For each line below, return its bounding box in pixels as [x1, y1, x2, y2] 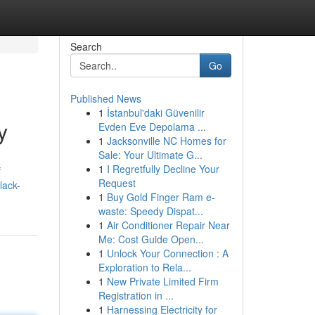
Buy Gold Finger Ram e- [106, 190, 215, 204]
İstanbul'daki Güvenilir [106, 105, 205, 120]
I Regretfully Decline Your [106, 162, 219, 176]
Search [70, 39, 102, 53]
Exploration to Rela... [98, 260, 191, 274]
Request [98, 176, 136, 190]
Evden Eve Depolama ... [98, 120, 206, 134]
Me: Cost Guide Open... [98, 232, 204, 246]
